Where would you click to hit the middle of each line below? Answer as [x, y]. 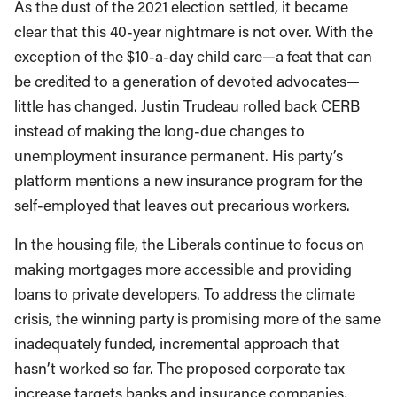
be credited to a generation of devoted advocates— [187, 82]
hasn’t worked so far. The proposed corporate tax [179, 369]
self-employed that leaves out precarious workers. [182, 206]
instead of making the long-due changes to [160, 131]
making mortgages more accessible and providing [183, 269]
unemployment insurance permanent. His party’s [179, 156]
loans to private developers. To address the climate [185, 294]
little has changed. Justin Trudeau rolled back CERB [187, 106]
